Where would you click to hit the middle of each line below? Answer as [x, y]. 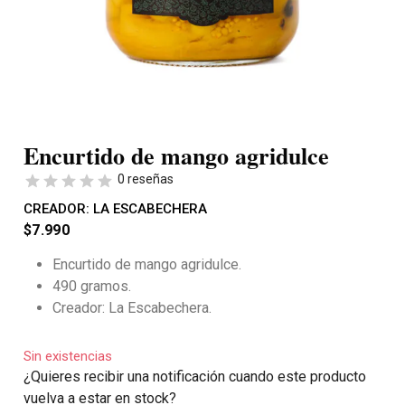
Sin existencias [68, 356]
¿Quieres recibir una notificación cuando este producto [195, 377]
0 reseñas [146, 179]
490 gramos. [92, 286]
